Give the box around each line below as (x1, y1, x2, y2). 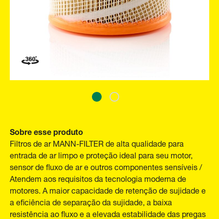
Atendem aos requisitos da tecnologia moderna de (10, 170, 186, 185)
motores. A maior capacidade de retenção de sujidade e (10, 182, 206, 197)
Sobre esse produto (10, 123, 83, 138)
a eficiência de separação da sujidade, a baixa (10, 194, 172, 209)
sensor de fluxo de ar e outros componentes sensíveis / (10, 158, 202, 174)
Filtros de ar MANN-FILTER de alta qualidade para (10, 135, 184, 150)
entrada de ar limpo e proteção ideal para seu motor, (10, 147, 193, 162)
